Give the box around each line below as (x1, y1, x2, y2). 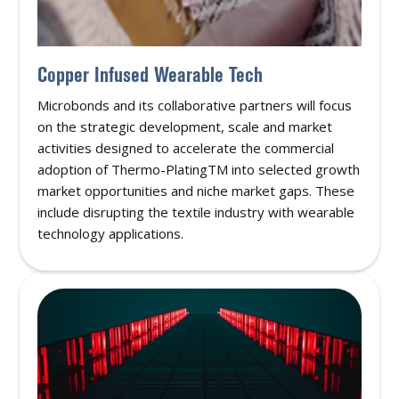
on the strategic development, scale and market (37, 118, 333, 136)
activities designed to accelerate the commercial (37, 139, 335, 158)
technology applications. (37, 224, 184, 243)
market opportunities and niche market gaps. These (37, 182, 355, 200)
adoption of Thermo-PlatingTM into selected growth (37, 160, 361, 179)
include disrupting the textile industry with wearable (37, 203, 355, 222)
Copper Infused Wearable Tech (37, 62, 264, 87)
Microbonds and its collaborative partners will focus (37, 96, 353, 115)
